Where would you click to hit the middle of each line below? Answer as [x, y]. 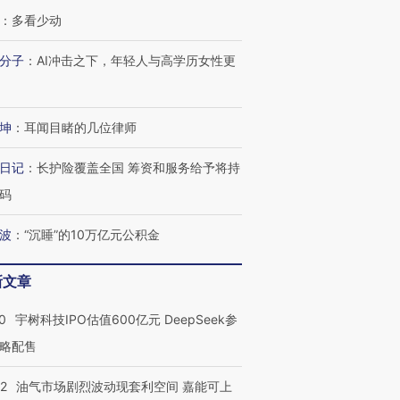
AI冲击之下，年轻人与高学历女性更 [136, 60]
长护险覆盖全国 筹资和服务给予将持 [138, 167]
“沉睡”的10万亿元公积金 [92, 234]
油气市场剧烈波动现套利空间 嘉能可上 [124, 386]
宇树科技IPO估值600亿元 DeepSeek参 [126, 319]
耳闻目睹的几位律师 [80, 127]
